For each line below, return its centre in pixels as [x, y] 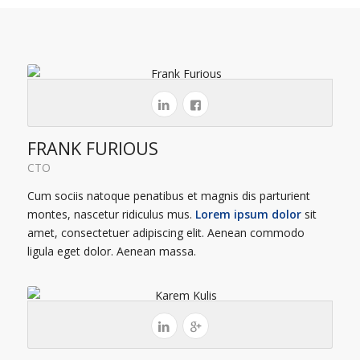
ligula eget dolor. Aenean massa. [111, 251]
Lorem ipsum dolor [248, 214]
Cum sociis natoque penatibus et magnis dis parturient [168, 195]
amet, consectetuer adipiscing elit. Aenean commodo [166, 232]
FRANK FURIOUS [92, 148]
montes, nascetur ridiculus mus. [111, 214]
